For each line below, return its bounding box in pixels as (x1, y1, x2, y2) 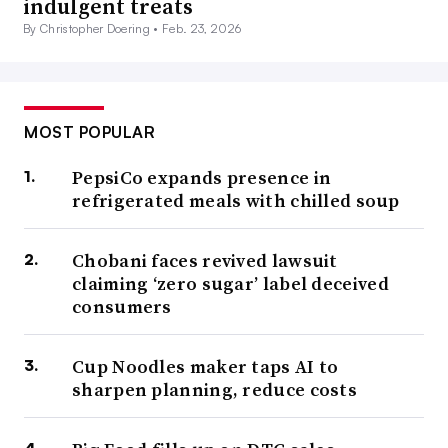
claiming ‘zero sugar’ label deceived (72, 271, 389, 297)
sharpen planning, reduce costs (72, 377, 357, 403)
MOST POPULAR (24, 122, 155, 143)
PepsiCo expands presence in (72, 165, 332, 191)
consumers (72, 294, 172, 320)
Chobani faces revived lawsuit (72, 248, 338, 274)
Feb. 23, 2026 (162, 21, 242, 37)
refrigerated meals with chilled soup (72, 188, 400, 214)
